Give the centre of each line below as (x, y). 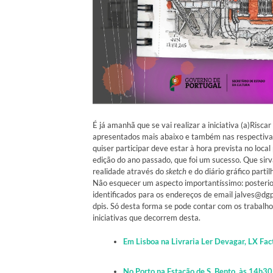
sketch (176, 172)
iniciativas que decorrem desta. (147, 218)
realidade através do (129, 172)
